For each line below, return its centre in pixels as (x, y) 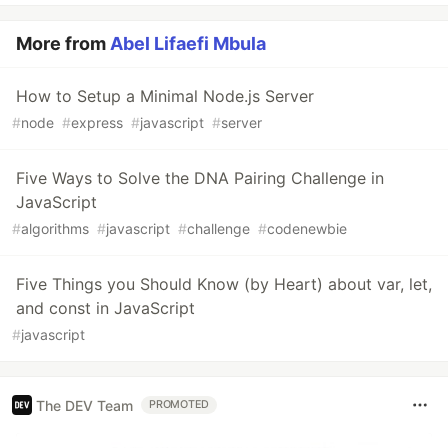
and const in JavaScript (105, 308)
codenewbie (307, 229)
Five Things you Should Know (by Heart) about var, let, (224, 284)
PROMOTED (179, 405)
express (97, 123)
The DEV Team (84, 405)
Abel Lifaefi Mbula (188, 44)
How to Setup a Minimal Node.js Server (165, 96)
